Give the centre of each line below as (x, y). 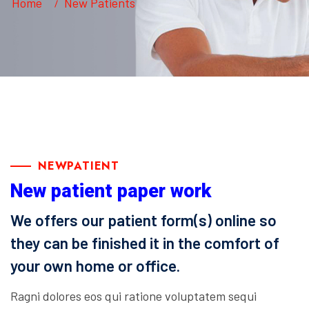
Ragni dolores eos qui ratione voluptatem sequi (133, 296)
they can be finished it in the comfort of (145, 243)
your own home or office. (95, 266)
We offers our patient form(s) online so (143, 220)
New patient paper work (111, 191)
